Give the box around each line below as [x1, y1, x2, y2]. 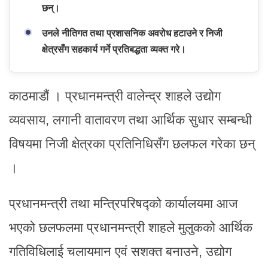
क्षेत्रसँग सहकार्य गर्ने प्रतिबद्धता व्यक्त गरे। [42, 44, 186, 54]
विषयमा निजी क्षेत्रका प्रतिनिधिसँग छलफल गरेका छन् [9, 136, 255, 151]
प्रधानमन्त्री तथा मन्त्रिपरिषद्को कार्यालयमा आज [9, 196, 237, 211]
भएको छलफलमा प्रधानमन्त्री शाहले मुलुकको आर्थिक [9, 220, 252, 235]
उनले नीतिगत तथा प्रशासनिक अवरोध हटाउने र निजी [42, 28, 223, 38]
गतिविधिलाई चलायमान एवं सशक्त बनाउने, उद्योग [9, 243, 232, 259]
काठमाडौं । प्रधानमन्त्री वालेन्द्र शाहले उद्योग [9, 88, 221, 103]
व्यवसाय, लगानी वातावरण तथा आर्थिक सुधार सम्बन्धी [9, 112, 252, 127]
